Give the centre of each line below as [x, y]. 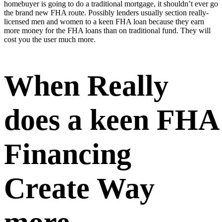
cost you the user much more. [50, 39]
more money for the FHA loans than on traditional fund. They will [107, 30]
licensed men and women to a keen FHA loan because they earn [104, 21]
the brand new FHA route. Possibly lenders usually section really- [106, 12]
